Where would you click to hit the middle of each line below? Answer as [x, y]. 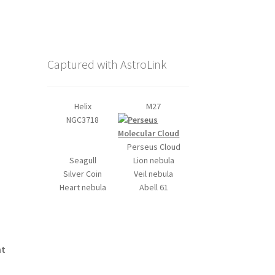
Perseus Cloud [153, 146]
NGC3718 [83, 119]
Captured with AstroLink [107, 64]
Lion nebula [153, 160]
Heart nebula [83, 187]
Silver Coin [83, 173]
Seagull [83, 160]
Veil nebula [154, 173]
